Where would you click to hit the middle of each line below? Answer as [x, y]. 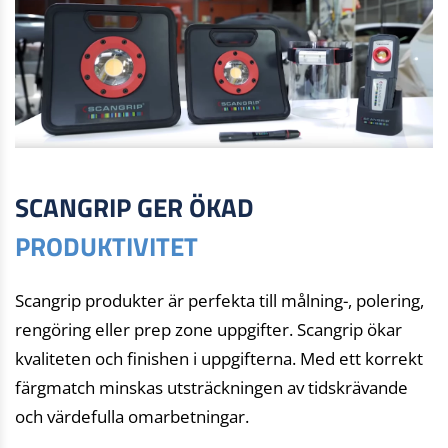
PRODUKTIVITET [106, 247]
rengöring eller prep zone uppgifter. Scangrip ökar [208, 330]
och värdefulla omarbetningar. [132, 417]
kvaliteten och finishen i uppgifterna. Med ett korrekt [219, 359]
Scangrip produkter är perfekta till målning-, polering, [219, 301]
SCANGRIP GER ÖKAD [134, 208]
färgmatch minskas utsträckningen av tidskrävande [211, 388]
